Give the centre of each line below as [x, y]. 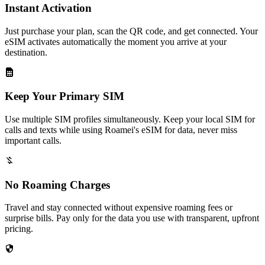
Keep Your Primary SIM [64, 96]
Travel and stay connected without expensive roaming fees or [119, 208]
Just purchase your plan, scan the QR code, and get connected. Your [131, 31]
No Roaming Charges [57, 185]
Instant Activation [48, 8]
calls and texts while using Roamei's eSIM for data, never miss [121, 130]
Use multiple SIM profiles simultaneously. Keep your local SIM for [130, 119]
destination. [26, 52]
